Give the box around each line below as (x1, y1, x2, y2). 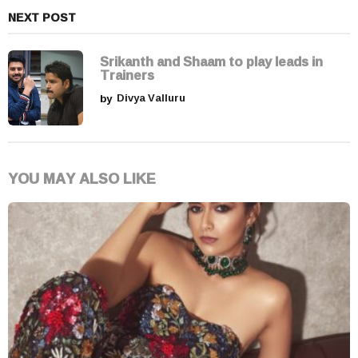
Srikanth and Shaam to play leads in (100, 49, 323, 74)
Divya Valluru (117, 88, 185, 108)
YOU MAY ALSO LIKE (8, 165, 156, 193)
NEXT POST (8, 6, 76, 29)
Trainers (100, 62, 154, 88)
